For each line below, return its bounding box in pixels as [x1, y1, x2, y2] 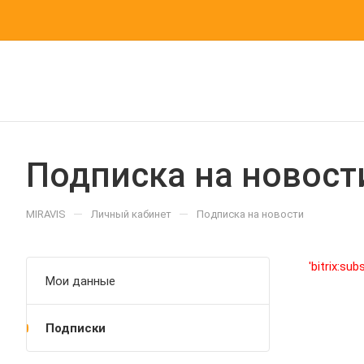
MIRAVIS [26, 208, 66, 220]
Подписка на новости [197, 208, 304, 220]
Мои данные [45, 274, 115, 288]
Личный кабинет [91, 208, 171, 220]
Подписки [45, 321, 106, 336]
